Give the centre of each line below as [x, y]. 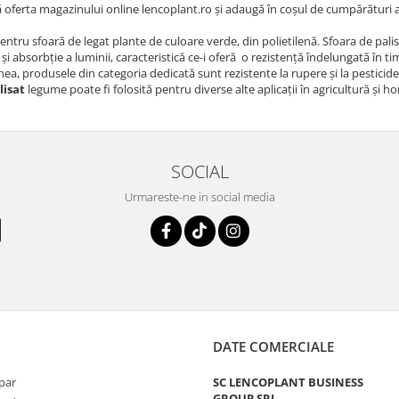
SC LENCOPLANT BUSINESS [288, 382]
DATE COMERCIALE [273, 346]
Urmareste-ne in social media [199, 196]
